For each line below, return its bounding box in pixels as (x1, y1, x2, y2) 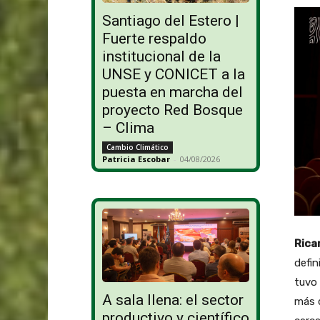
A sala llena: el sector (101, 291, 244, 309)
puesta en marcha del (101, 84, 243, 101)
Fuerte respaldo (101, 30, 206, 48)
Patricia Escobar (101, 154, 170, 165)
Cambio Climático (106, 142, 169, 153)
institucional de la (101, 48, 221, 66)
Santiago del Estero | (101, 12, 239, 30)
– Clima (101, 119, 154, 137)
